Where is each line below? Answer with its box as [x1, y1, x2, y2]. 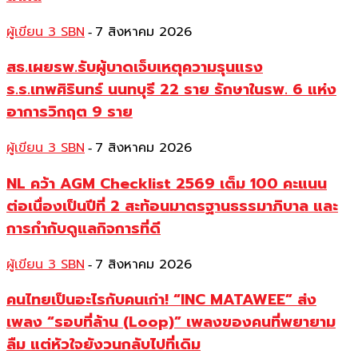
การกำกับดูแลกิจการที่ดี [6, 217, 161, 240]
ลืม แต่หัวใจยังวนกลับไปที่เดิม [6, 333, 201, 356]
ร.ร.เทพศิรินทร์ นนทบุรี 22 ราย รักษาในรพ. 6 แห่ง [6, 78, 336, 101]
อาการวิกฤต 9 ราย [6, 101, 133, 124]
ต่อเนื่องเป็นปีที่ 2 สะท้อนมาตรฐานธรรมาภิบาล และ [6, 194, 338, 217]
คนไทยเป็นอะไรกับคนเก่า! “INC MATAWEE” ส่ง [6, 288, 316, 312]
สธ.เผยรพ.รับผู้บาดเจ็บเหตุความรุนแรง [6, 56, 263, 79]
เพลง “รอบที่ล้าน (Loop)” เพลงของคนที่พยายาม [6, 311, 336, 334]
